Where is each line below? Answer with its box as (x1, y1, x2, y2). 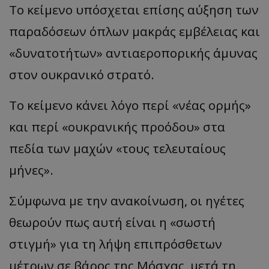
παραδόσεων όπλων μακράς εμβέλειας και (9, 22, 260, 40)
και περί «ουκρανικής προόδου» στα (9, 118, 225, 135)
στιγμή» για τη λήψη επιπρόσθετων (9, 235, 222, 252)
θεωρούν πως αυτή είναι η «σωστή (9, 213, 216, 231)
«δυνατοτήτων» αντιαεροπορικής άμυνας (9, 44, 258, 61)
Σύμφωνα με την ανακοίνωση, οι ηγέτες (9, 192, 244, 209)
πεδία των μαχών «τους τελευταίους (9, 139, 226, 157)
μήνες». (9, 161, 53, 178)
